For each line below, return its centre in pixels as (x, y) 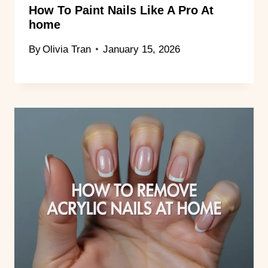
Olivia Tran (67, 49)
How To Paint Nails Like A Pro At (121, 10)
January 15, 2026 (142, 49)
